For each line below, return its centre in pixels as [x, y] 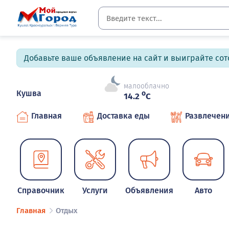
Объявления [150, 190]
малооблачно [146, 86]
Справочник [41, 190]
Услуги [95, 190]
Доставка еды [123, 116]
